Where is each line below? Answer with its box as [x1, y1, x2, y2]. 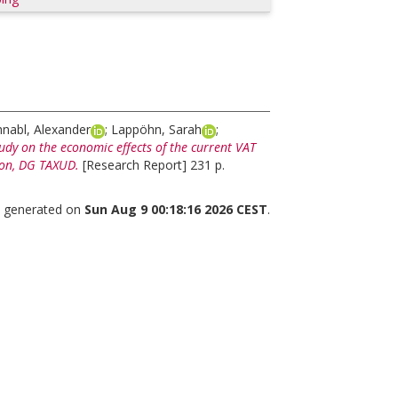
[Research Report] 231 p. [83, 156, 225, 173]
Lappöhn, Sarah [111, 121, 202, 138]
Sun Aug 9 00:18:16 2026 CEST [84, 201, 267, 218]
